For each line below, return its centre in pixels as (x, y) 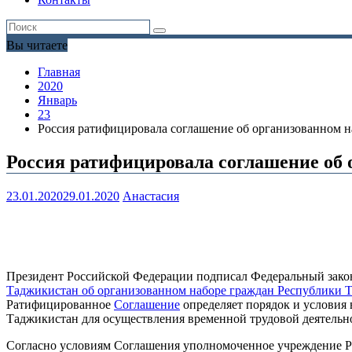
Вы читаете (37, 46)
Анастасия (151, 196)
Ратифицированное (60, 305)
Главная (59, 72)
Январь (57, 101)
